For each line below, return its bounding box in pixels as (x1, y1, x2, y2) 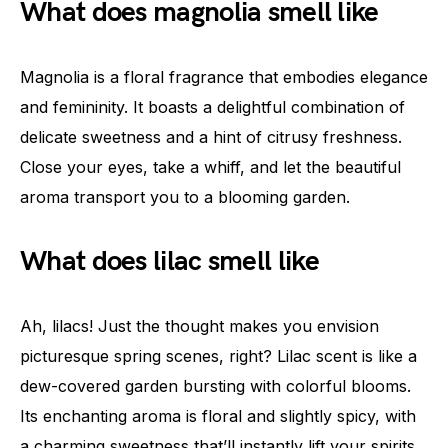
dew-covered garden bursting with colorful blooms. (20, 376, 411, 397)
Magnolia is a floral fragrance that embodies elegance (20, 67, 428, 88)
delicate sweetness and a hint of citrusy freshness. (20, 127, 402, 148)
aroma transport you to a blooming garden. (20, 187, 350, 208)
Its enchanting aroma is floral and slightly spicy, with (20, 406, 416, 427)
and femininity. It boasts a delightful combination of (20, 97, 405, 118)
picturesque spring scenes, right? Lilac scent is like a (20, 346, 417, 367)
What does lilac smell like (20, 245, 319, 279)
